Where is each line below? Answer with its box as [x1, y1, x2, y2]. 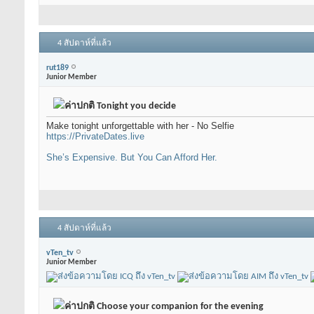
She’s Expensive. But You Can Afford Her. [46, 152, 217, 163]
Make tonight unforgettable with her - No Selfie [46, 121, 234, 132]
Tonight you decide [95, 101, 176, 112]
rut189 [46, 63, 69, 72]
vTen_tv [46, 248, 74, 257]
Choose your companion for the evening [95, 301, 264, 313]
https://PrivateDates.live [46, 131, 144, 142]
